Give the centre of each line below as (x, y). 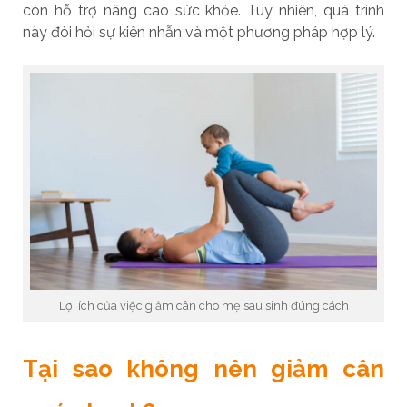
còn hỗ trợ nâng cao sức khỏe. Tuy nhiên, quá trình (203, 10)
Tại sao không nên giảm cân (203, 368)
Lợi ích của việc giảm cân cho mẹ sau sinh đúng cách (203, 305)
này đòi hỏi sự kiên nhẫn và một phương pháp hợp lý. (199, 32)
